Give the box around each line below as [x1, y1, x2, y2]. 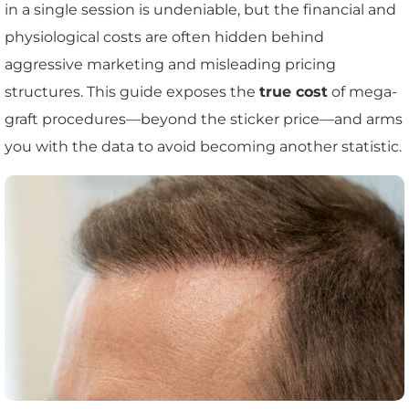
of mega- [328, 83, 397, 101]
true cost [259, 83, 328, 101]
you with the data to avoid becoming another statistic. [5, 138, 402, 156]
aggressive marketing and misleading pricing [5, 56, 336, 74]
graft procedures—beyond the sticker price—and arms [5, 110, 403, 129]
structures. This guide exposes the [5, 83, 259, 101]
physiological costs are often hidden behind [5, 28, 324, 47]
